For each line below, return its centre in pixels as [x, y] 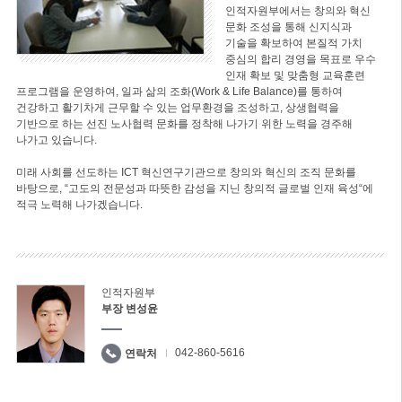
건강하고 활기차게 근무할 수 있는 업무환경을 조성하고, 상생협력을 [177, 108]
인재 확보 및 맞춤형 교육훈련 [295, 75]
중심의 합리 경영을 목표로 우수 [300, 59]
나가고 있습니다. [56, 140]
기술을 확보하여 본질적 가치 [293, 43]
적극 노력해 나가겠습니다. [79, 205]
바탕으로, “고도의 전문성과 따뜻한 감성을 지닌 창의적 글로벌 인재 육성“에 [194, 188]
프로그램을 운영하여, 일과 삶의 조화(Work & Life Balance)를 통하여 [179, 92]
